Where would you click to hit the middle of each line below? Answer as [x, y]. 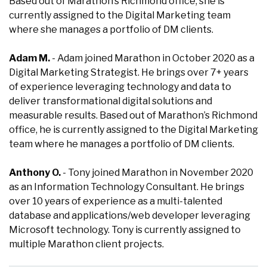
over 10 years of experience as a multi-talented [116, 201]
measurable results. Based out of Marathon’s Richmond [133, 115]
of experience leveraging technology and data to [120, 87]
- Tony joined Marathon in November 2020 [157, 173]
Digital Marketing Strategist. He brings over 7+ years [129, 72]
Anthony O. [35, 173]
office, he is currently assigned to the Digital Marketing [133, 130]
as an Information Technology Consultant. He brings [127, 187]
